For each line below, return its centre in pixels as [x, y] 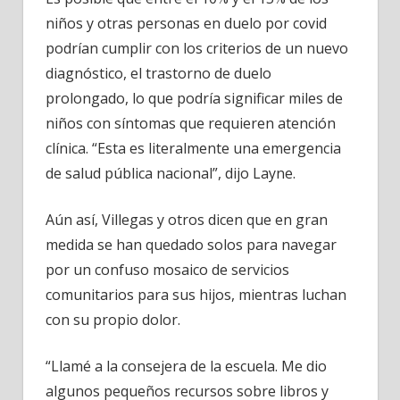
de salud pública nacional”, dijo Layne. [171, 173]
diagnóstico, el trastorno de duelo [158, 73]
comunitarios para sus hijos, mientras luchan [196, 294]
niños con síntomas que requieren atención [191, 123]
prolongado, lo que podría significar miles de [194, 98]
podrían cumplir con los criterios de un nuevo [197, 48]
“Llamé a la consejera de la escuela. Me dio [186, 366]
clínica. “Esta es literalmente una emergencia [193, 148]
